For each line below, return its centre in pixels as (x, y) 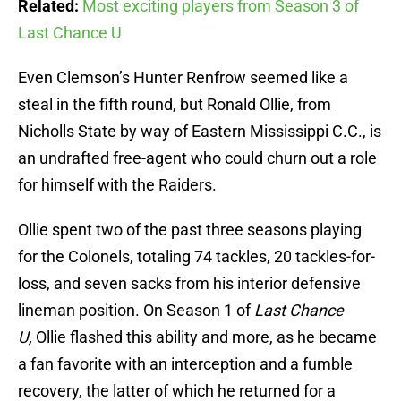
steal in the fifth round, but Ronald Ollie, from (175, 105)
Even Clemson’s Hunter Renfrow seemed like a (183, 78)
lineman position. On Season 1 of (136, 311)
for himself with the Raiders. (117, 185)
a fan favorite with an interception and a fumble (185, 364)
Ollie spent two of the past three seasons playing (190, 230)
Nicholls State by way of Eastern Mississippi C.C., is (200, 132)
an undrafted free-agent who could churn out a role (197, 158)
